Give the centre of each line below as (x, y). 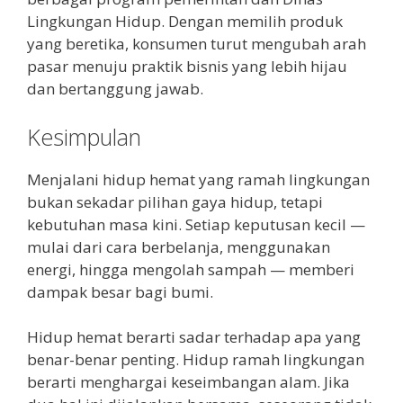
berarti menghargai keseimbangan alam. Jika (188, 382)
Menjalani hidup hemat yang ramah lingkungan (198, 179)
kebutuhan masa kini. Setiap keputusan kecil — (196, 224)
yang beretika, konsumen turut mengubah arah (197, 44)
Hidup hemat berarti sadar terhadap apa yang (194, 337)
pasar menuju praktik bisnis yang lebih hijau (187, 67)
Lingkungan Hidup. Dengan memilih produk (185, 22)
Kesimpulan (84, 136)
